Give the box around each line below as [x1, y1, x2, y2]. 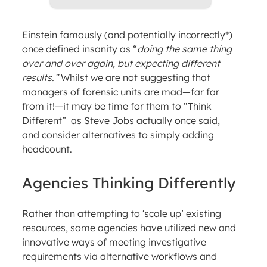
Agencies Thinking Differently [21, 173, 236, 193]
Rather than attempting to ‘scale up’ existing [21, 207, 221, 220]
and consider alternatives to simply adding [21, 129, 214, 141]
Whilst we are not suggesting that [58, 72, 210, 84]
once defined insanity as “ [21, 43, 137, 55]
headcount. [21, 143, 72, 156]
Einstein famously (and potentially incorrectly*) [21, 29, 232, 41]
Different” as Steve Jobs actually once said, [21, 114, 220, 127]
